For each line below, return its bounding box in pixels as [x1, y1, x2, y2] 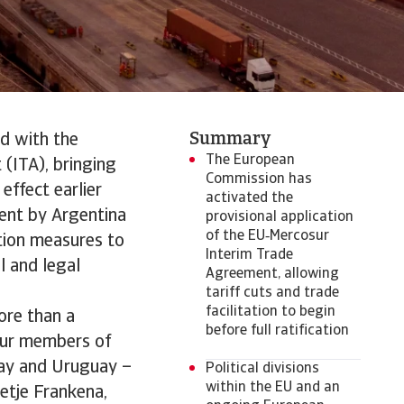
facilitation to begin [206, 305, 335, 319]
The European [206, 153, 295, 168]
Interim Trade [206, 248, 293, 262]
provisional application [206, 210, 353, 225]
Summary [189, 131, 271, 149]
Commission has [206, 172, 312, 187]
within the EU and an [206, 381, 340, 395]
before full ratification [206, 324, 349, 338]
